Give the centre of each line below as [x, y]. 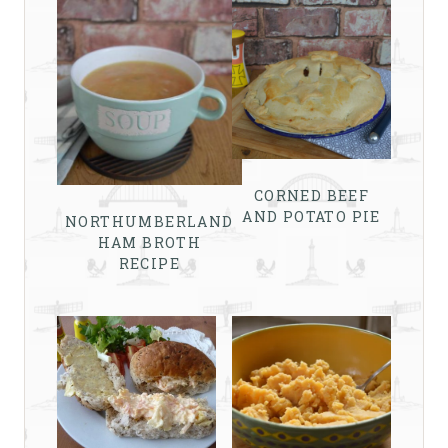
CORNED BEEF [311, 196]
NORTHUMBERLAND [149, 221]
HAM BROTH [149, 242]
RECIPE [149, 263]
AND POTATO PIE [311, 217]
